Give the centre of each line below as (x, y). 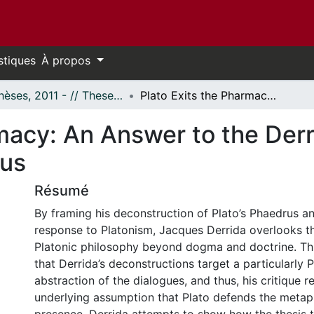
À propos (68, 60)
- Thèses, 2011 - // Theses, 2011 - (118, 95)
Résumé (62, 191)
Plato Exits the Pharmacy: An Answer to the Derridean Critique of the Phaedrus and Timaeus (272, 95)
